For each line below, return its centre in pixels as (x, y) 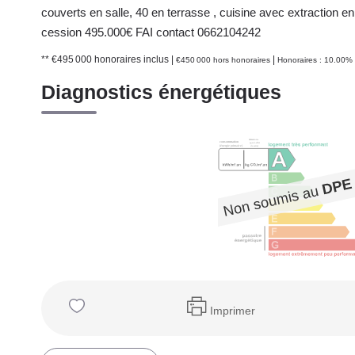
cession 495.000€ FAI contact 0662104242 (151, 32)
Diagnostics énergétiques (161, 92)
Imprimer (232, 310)
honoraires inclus (133, 59)
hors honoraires (242, 60)
